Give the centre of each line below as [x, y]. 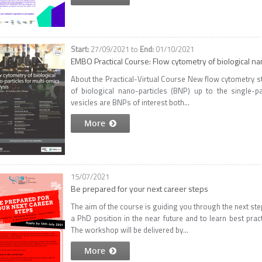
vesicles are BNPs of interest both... [130, 102]
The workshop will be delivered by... [130, 230]
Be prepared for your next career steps [139, 189]
